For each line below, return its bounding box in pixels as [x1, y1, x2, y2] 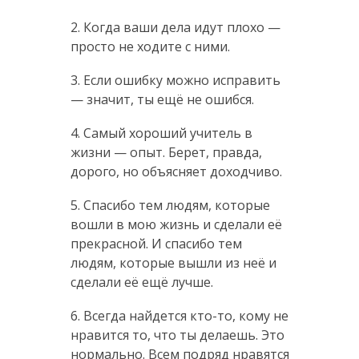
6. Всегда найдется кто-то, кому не [70, 306, 288, 325]
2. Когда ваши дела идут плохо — [70, 18, 280, 36]
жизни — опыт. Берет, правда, [70, 143, 262, 161]
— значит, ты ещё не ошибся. [70, 90, 254, 108]
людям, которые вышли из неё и [70, 253, 276, 272]
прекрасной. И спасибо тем [70, 234, 242, 252]
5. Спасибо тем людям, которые [70, 196, 270, 214]
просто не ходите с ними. [70, 37, 230, 55]
